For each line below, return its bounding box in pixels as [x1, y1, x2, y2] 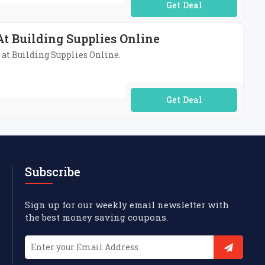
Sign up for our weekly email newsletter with [25, 199, 229, 211]
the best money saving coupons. [25, 211, 168, 223]
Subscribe [25, 164, 80, 179]
